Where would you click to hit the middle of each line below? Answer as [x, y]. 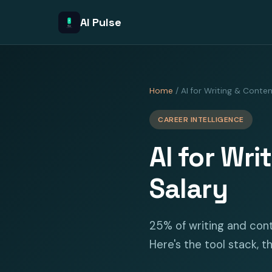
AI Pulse [101, 22]
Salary [189, 189]
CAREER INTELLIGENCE [201, 120]
